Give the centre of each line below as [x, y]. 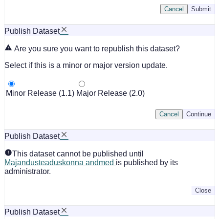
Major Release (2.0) [110, 93]
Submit [201, 9]
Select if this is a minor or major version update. [86, 65]
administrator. [28, 171]
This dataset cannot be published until [78, 153]
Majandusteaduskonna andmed [60, 162]
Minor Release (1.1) [40, 93]
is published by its [147, 162]
